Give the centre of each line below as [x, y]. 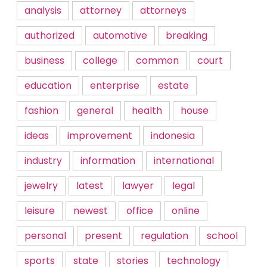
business [44, 60]
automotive [120, 35]
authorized [49, 35]
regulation [164, 236]
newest [91, 211]
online [186, 211]
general [95, 111]
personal [45, 236]
